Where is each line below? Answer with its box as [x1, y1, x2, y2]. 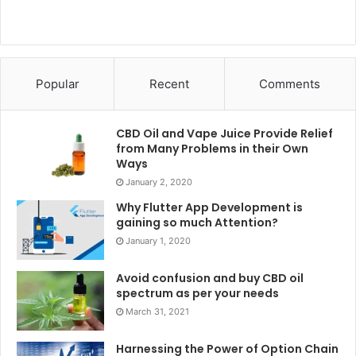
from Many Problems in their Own [116, 141, 308, 157]
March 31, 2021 [126, 306, 189, 318]
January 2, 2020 [126, 176, 192, 188]
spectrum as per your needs [116, 285, 279, 302]
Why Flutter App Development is [116, 199, 303, 216]
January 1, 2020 [126, 235, 191, 247]
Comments [259, 76, 321, 92]
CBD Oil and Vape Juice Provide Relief [116, 126, 333, 142]
